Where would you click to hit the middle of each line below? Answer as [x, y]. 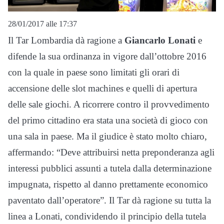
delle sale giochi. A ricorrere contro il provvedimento [109, 104]
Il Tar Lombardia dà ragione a [66, 40]
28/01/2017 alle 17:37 [42, 24]
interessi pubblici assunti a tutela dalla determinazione [110, 168]
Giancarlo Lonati [160, 40]
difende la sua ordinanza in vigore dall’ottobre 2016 [107, 56]
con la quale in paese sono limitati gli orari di [94, 72]
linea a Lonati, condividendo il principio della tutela [107, 216]
